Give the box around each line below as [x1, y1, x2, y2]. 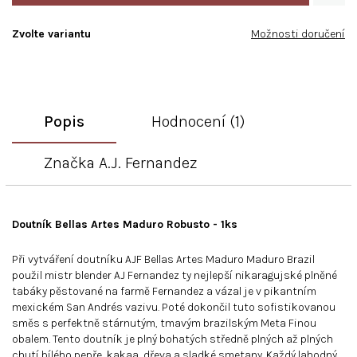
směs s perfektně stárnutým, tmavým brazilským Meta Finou [12, 316, 316, 331]
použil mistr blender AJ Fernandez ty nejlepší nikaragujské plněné [12, 269, 337, 283]
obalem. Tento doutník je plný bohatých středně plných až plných [12, 332, 333, 347]
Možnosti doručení [251, 27, 345, 41]
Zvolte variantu [12, 27, 91, 41]
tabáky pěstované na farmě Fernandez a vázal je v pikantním [12, 284, 316, 299]
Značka [44, 154, 95, 173]
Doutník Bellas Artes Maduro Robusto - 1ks [12, 218, 237, 232]
